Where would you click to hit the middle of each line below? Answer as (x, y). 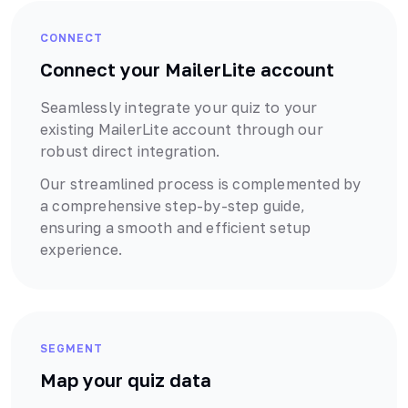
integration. (177, 152)
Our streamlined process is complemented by (201, 184)
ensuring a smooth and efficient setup (176, 228)
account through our (245, 130)
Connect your (102, 70)
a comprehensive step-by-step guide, (173, 206)
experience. (82, 250)
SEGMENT (71, 349)
